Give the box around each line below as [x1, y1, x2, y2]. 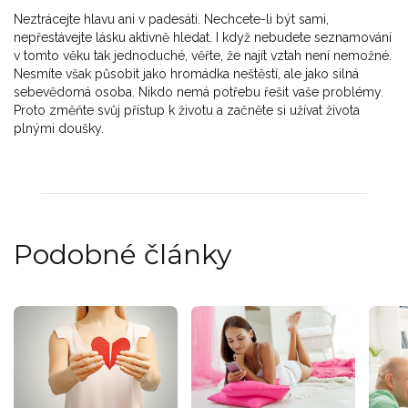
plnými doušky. [14, 121, 104, 137]
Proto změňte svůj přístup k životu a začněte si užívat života [14, 103, 360, 118]
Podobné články [14, 238, 231, 272]
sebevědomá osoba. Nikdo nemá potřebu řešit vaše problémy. [14, 85, 383, 100]
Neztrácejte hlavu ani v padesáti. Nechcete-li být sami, [14, 12, 329, 27]
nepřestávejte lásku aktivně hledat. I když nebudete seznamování [14, 30, 392, 46]
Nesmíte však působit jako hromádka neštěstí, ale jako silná [14, 66, 359, 82]
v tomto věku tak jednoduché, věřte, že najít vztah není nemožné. [14, 48, 392, 64]
